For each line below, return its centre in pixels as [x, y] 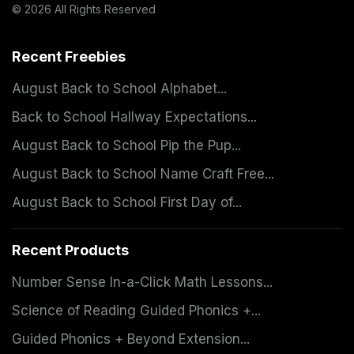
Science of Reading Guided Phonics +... [136, 310]
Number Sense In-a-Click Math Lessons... [142, 282]
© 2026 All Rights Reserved [84, 9]
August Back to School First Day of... [127, 202]
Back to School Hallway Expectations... [134, 117]
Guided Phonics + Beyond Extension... [131, 339]
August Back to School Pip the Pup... [126, 145]
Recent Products [70, 250]
